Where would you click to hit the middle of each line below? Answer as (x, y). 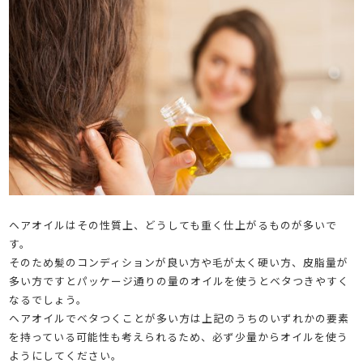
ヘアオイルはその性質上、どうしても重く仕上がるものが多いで (173, 225)
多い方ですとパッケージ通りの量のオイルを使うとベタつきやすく (179, 281)
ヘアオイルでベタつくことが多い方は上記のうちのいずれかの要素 (179, 318)
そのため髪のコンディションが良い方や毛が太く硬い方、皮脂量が (179, 263)
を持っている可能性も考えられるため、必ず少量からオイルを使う (179, 337)
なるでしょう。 (49, 300)
